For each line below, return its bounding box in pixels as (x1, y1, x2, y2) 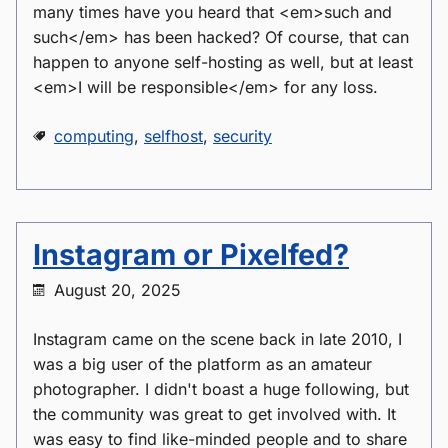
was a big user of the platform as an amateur (33, 354, 372, 374)
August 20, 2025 (54, 280, 181, 300)
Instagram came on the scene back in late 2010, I (33, 329, 402, 349)
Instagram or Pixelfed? (33, 237, 349, 272)
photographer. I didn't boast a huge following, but (33, 379, 409, 399)
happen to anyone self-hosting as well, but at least (33, 52, 413, 72)
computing (54, 126, 134, 146)
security (213, 126, 272, 146)
